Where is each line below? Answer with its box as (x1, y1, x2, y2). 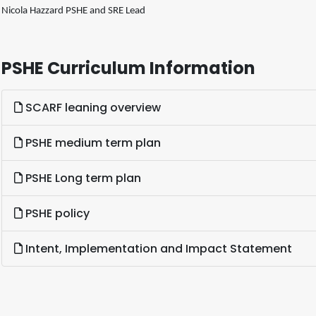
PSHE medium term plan (23, 134, 161, 151)
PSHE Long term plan (23, 169, 141, 186)
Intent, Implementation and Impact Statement (23, 240, 292, 257)
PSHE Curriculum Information (1, 56, 255, 80)
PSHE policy (23, 205, 90, 221)
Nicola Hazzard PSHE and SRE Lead (1, 5, 145, 16)
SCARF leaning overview (23, 99, 161, 116)
